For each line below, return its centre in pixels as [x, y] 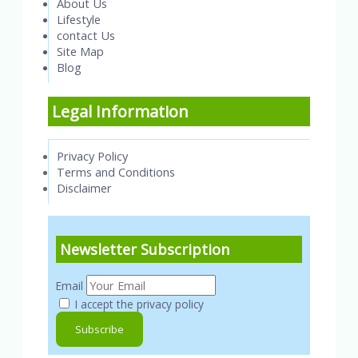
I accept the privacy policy [138, 304]
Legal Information [120, 111]
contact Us [86, 35]
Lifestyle [79, 19]
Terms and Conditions [116, 172]
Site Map [80, 51]
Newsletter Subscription [145, 249]
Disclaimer [84, 188]
